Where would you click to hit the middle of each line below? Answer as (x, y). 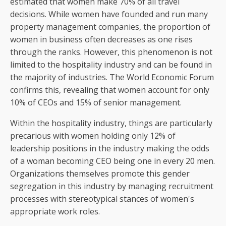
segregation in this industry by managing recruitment (112, 186)
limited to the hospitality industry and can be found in (111, 65)
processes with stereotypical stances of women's (102, 199)
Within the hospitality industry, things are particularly (111, 123)
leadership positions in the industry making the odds (110, 148)
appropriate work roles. (55, 211)
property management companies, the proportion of (110, 27)
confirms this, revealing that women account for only (110, 90)
